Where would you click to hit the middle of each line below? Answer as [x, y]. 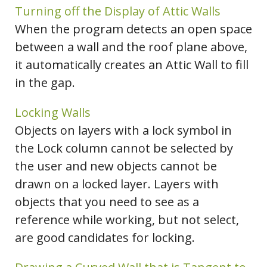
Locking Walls [53, 113]
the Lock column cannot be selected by [124, 148]
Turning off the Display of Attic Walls [118, 11]
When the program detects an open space [133, 29]
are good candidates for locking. [105, 238]
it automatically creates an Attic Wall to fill [132, 65]
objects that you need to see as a [107, 202]
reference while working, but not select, [127, 220]
